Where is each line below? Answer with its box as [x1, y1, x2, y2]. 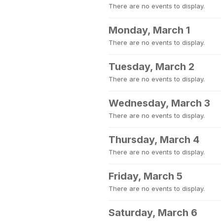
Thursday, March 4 [109, 134, 199, 146]
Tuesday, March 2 [109, 61, 194, 73]
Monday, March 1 [109, 24, 190, 36]
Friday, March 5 [109, 170, 183, 182]
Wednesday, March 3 [109, 97, 210, 109]
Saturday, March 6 [109, 207, 197, 219]
